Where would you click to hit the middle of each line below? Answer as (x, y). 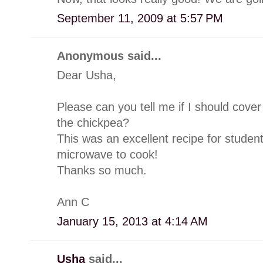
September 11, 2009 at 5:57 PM (140, 18)
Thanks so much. (102, 170)
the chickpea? (93, 122)
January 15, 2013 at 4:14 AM (132, 221)
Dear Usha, (87, 75)
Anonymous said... (109, 55)
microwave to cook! (107, 154)
